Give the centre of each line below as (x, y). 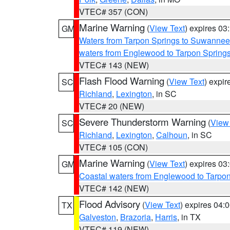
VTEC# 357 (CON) (113, 12)
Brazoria (136, 217)
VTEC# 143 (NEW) (114, 65)
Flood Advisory (110, 204)
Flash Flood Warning (122, 81)
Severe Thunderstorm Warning (142, 122)
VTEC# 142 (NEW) (114, 188)
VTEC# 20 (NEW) (112, 106)
